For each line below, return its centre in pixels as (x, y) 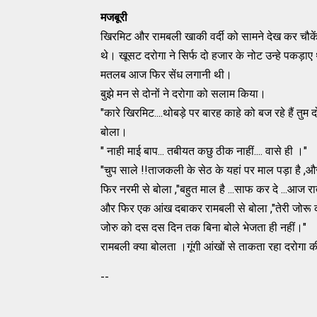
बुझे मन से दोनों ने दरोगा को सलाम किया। (183, 93)
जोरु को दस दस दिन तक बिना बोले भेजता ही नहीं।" (203, 227)
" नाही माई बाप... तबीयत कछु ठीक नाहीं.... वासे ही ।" (204, 151)
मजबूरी (114, 17)
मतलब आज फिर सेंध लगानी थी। (166, 74)
